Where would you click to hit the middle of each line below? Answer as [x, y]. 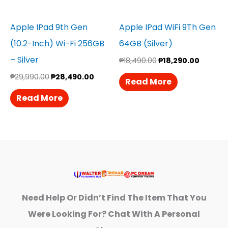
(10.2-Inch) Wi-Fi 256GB [57, 44]
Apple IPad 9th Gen [49, 27]
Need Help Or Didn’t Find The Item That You [114, 198]
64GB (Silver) [146, 44]
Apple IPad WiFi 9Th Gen [167, 27]
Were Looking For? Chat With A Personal [114, 214]
